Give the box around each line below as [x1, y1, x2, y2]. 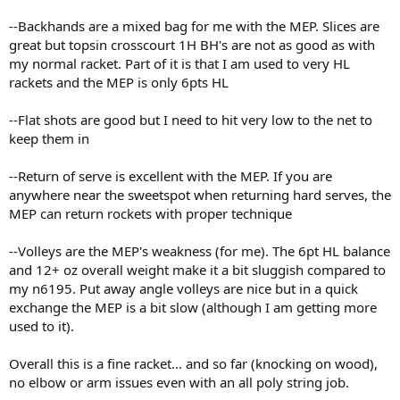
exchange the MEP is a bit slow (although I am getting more [9, 298, 377, 317]
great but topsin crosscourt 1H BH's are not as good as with [9, 36, 375, 54]
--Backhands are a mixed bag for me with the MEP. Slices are [9, 17, 379, 36]
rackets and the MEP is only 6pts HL [9, 73, 229, 92]
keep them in [9, 129, 89, 148]
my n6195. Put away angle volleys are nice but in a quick [9, 279, 358, 298]
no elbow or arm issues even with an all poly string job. [9, 373, 349, 392]
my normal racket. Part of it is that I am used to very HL [9, 54, 350, 73]
